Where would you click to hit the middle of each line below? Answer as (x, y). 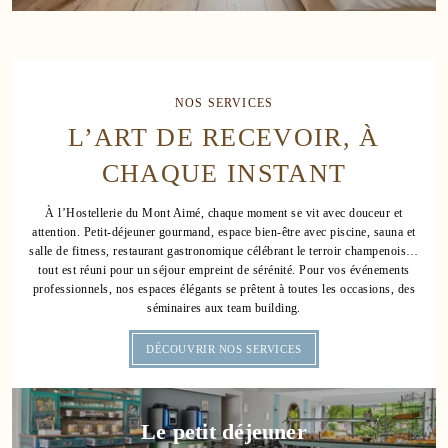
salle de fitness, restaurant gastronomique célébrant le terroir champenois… (224, 251)
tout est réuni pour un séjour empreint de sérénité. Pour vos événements (224, 270)
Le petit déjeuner (224, 432)
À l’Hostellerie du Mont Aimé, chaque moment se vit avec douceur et (224, 213)
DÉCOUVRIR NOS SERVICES (224, 348)
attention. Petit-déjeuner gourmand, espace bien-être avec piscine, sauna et (224, 232)
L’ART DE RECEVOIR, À (224, 137)
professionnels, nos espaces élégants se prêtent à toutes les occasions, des (223, 289)
